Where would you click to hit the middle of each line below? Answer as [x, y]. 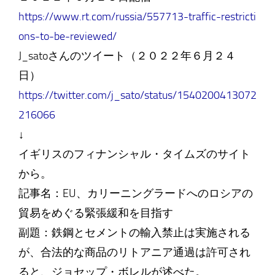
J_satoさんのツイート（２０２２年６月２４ [127, 56]
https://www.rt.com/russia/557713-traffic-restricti [137, 17]
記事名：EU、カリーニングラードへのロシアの [135, 193]
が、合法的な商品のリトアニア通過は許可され [134, 252]
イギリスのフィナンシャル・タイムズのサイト [134, 154]
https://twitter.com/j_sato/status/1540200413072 [137, 95]
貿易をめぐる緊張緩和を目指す [95, 213]
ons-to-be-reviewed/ [67, 36]
